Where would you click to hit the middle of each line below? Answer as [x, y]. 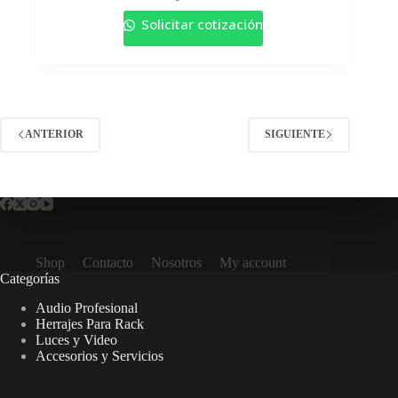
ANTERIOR [54, 135]
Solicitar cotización [200, 24]
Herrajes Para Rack [90, 324]
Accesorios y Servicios [99, 356]
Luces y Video [76, 340]
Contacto [108, 263]
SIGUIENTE [295, 135]
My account [253, 263]
